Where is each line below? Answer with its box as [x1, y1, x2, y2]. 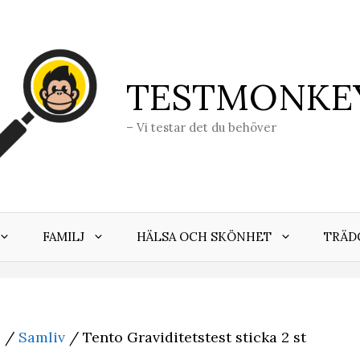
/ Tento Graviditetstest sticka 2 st [65, 328, 306, 347]
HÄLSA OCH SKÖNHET [137, 229, 272, 245]
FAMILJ [43, 229, 84, 245]
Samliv [18, 328, 65, 347]
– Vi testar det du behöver [126, 120, 276, 136]
